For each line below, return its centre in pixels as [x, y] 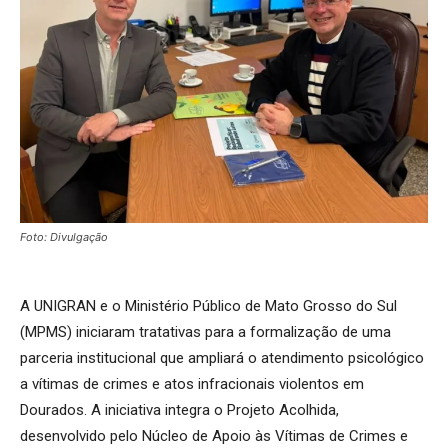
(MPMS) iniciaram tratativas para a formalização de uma [205, 331]
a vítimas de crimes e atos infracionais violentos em [192, 383]
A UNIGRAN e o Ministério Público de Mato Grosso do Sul [208, 305]
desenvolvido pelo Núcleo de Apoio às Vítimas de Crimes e [214, 435]
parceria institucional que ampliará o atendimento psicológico [222, 357]
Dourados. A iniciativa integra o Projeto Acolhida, [179, 409]
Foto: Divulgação [64, 236]
